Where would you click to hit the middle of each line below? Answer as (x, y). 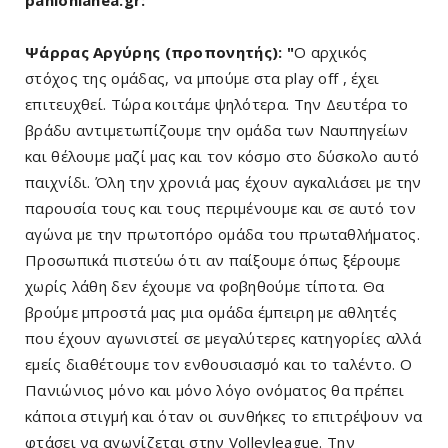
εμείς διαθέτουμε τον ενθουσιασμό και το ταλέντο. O (218, 364)
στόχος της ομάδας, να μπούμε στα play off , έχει (202, 78)
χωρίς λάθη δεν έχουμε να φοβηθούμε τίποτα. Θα (205, 286)
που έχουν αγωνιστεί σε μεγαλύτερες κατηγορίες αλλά (223, 338)
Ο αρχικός (331, 52)
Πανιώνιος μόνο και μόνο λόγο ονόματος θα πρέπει (215, 390)
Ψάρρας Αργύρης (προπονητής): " (160, 52)
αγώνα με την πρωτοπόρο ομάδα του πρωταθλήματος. (223, 234)
